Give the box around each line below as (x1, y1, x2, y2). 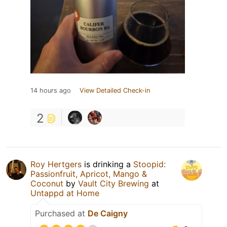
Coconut (30, 178, 63, 188)
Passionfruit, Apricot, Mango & (30, 168, 147, 179)
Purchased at (35, 208, 88, 218)
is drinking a (82, 159, 133, 169)
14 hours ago (30, 86, 71, 94)
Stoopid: (133, 159, 166, 169)
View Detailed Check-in (80, 86, 150, 94)
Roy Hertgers (30, 159, 82, 169)
